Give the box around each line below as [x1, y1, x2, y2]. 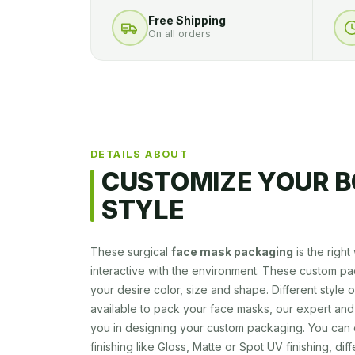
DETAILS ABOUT [90, 148, 189, 160]
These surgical [90, 245, 171, 258]
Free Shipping [148, 13, 226, 27]
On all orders [148, 28, 211, 40]
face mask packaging [171, 245, 293, 258]
